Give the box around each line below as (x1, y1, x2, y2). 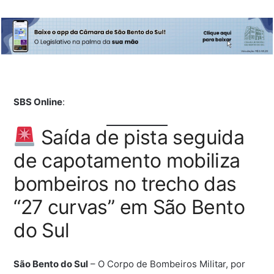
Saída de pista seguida (35, 125, 244, 149)
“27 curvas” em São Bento (13, 194, 245, 219)
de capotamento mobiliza (13, 148, 240, 172)
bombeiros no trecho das (13, 171, 237, 196)
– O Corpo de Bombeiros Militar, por (88, 257, 246, 270)
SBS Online (13, 95, 63, 108)
